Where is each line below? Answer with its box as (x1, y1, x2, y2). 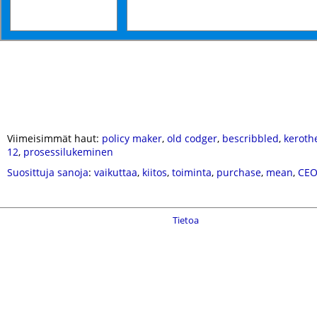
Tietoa (173, 214, 199, 226)
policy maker (102, 132, 162, 145)
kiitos (142, 166, 167, 179)
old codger (167, 132, 217, 145)
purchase (217, 166, 261, 179)
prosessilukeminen (23, 145, 113, 158)
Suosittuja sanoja (7, 166, 88, 179)
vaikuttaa (94, 166, 137, 179)
